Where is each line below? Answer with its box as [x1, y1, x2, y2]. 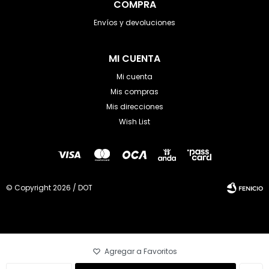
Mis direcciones [106, 101, 163, 112]
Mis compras [110, 86, 159, 97]
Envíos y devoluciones [94, 17, 175, 28]
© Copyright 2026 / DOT [6, 183, 92, 193]
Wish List [119, 116, 150, 127]
